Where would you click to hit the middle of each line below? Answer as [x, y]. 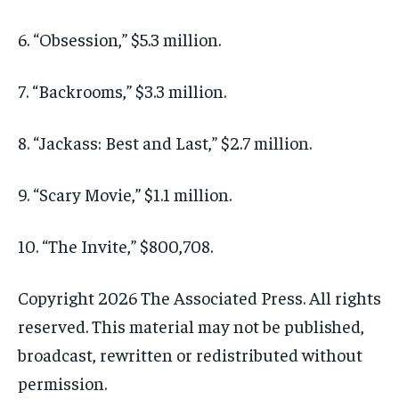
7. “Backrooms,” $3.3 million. [122, 90]
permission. [62, 382]
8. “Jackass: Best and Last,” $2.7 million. [165, 142]
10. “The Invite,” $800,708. [115, 245]
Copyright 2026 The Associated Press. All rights [199, 297]
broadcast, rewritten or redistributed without [190, 354]
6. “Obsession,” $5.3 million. [119, 38]
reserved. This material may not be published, [191, 325]
